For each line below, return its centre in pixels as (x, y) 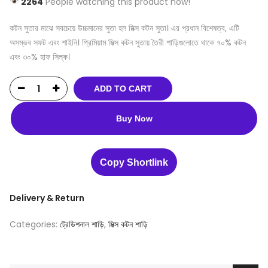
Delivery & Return (47, 198)
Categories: (35, 224)
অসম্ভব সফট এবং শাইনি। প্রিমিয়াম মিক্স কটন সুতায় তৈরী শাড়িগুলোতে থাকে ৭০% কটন (128, 42)
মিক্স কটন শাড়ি (128, 224)
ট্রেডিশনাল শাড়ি (82, 224)
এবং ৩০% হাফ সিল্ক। (40, 57)
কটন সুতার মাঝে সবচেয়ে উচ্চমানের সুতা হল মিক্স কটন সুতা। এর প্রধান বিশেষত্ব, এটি (124, 28)
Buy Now (134, 118)
